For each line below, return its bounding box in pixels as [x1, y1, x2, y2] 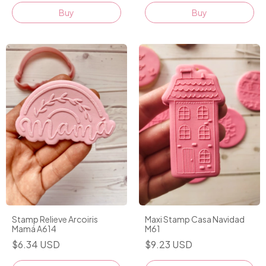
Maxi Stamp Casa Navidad [145, 213, 245, 224]
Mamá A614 [12, 223, 56, 234]
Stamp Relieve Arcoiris [12, 213, 98, 224]
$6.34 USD [12, 237, 60, 251]
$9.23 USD [145, 237, 192, 251]
